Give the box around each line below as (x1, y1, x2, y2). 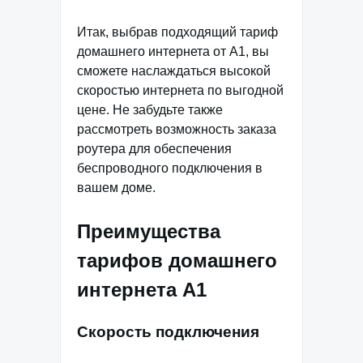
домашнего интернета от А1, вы (77, 45, 269, 59)
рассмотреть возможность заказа (77, 122, 276, 137)
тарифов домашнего (77, 250, 277, 272)
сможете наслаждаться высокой (77, 64, 271, 79)
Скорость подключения (77, 323, 259, 341)
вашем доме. (77, 181, 156, 195)
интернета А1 (77, 279, 207, 301)
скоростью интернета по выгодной (77, 83, 284, 98)
